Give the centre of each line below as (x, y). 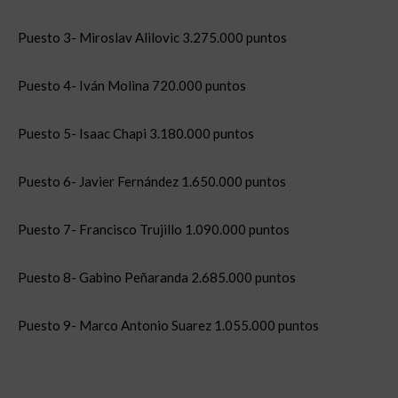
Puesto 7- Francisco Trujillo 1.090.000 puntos (154, 229)
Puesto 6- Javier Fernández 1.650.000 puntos (152, 181)
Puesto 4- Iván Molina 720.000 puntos (132, 85)
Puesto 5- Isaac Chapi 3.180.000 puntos (136, 133)
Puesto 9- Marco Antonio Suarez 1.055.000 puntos (168, 325)
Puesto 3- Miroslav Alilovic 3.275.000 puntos (152, 37)
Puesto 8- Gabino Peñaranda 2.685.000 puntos (157, 277)
